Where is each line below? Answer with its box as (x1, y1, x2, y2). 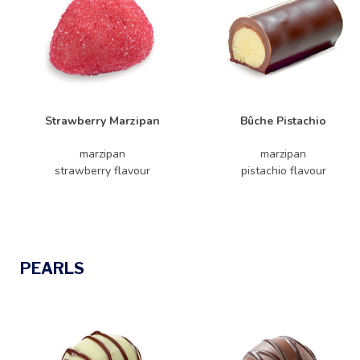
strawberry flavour (55, 163, 150, 178)
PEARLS (20, 259, 84, 278)
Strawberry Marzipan (45, 113, 160, 129)
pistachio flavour (240, 163, 326, 178)
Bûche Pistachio (240, 113, 326, 129)
